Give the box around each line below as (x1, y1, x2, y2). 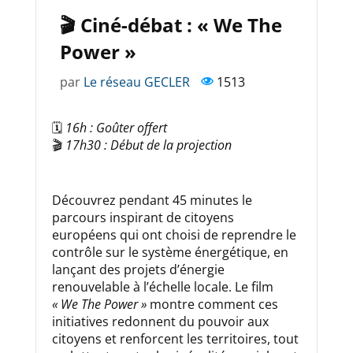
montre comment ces (146, 295, 278, 314)
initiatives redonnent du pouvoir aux (51, 313, 269, 331)
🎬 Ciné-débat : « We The (59, 12, 282, 39)
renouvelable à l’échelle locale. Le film (51, 278, 273, 296)
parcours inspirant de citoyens (51, 209, 234, 227)
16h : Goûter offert (65, 119, 167, 137)
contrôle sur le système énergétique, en (51, 243, 288, 262)
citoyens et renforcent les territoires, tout (51, 330, 299, 348)
